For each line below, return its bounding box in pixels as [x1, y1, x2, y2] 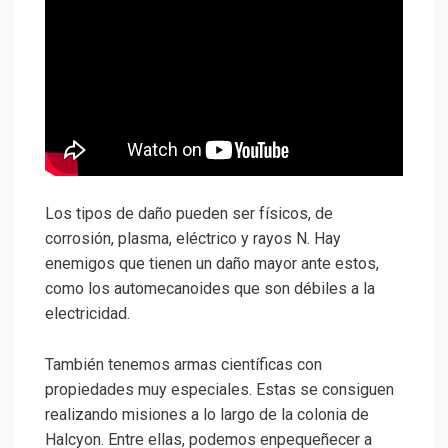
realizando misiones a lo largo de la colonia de [45, 404, 369, 424]
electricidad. [45, 303, 130, 323]
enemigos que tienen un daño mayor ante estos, [45, 253, 379, 273]
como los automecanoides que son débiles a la [45, 278, 375, 298]
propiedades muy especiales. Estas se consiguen [45, 379, 394, 399]
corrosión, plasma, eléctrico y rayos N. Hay [45, 228, 341, 248]
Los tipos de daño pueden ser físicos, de [45, 203, 333, 223]
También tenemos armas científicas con [45, 354, 322, 374]
